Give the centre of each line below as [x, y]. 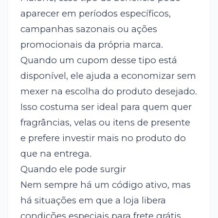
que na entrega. [56, 154]
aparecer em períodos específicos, [95, 14]
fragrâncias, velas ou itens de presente [105, 123]
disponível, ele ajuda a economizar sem [108, 76]
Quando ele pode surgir [73, 169]
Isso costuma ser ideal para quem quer [106, 107]
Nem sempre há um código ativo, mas [105, 185]
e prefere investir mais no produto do [103, 138]
